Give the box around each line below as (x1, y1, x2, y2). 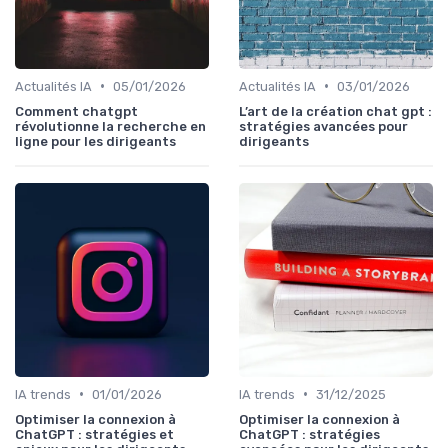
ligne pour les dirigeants (15, 133, 176, 149)
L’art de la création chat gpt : (239, 103, 432, 119)
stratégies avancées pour (239, 118, 408, 134)
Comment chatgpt (15, 103, 138, 119)
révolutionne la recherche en (15, 118, 206, 134)
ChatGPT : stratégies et (15, 426, 174, 442)
